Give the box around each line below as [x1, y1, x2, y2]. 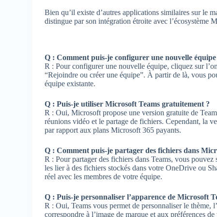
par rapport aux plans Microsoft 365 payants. [45, 125, 182, 134]
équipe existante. [45, 79, 96, 88]
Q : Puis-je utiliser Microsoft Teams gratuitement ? [45, 99, 210, 108]
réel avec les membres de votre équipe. [45, 172, 163, 181]
